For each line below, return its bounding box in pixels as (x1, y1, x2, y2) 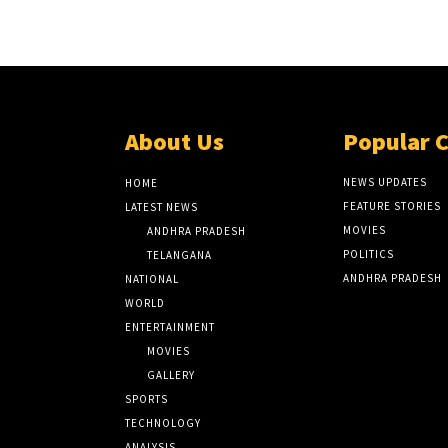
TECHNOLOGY (125, 416, 202, 431)
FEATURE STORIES (342, 199, 441, 214)
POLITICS (342, 247, 394, 262)
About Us (125, 126, 225, 158)
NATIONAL (125, 272, 180, 287)
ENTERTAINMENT (125, 320, 216, 335)
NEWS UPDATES (342, 175, 427, 190)
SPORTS (125, 392, 169, 407)
